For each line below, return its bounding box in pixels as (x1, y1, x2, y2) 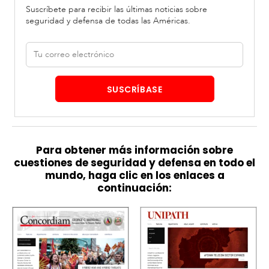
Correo (25, 41, 54, 53)
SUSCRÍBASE (106, 83, 163, 96)
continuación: (97, 180, 172, 195)
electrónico (25, 52, 71, 64)
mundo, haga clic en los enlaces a (44, 168, 225, 183)
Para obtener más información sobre (36, 142, 233, 157)
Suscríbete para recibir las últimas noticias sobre (25, 3, 207, 15)
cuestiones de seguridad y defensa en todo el (14, 155, 255, 170)
